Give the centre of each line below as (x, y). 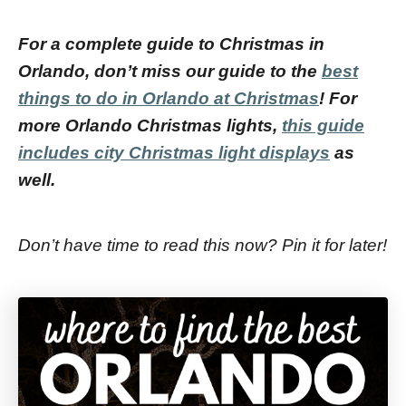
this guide (323, 126)
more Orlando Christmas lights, (150, 126)
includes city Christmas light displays (174, 153)
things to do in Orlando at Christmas (169, 98)
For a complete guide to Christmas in (171, 44)
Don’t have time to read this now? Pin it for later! (203, 245)
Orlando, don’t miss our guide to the (170, 71)
